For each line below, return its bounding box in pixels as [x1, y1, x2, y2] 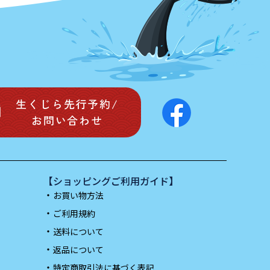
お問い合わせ [31, 112, 103, 128]
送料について [53, 225, 104, 238]
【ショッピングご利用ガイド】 [43, 174, 178, 189]
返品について [53, 243, 104, 256]
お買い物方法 [53, 189, 104, 202]
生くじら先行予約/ [16, 96, 119, 112]
